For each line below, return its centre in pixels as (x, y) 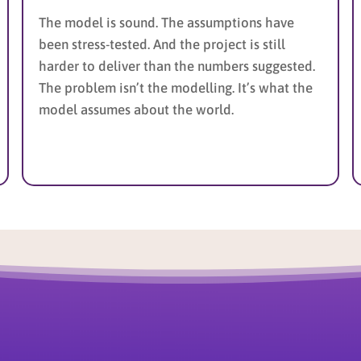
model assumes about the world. (136, 109)
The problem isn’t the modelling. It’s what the (175, 87)
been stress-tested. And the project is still (162, 44)
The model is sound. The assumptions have (166, 22)
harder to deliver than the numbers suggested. (176, 66)
